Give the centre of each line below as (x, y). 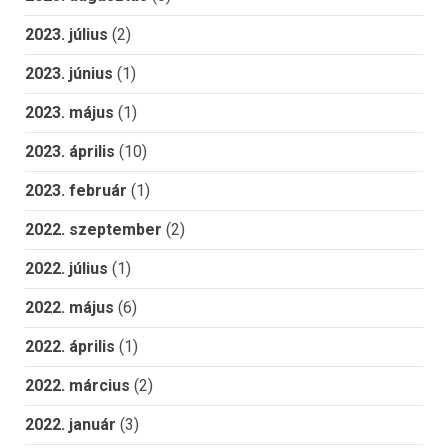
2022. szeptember (93, 230)
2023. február (76, 191)
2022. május (69, 308)
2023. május (69, 113)
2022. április (70, 347)
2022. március (77, 386)
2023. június (69, 74)
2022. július (66, 269)
